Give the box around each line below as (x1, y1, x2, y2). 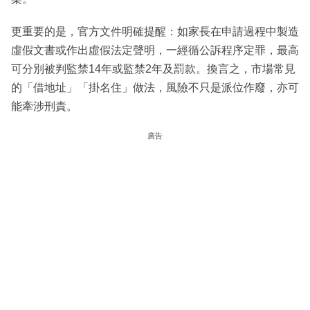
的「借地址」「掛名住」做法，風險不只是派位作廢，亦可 (11, 82, 299, 94)
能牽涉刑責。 (11, 100, 77, 113)
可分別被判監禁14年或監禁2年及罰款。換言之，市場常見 (11, 63, 295, 75)
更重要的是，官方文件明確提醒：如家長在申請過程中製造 (11, 26, 299, 38)
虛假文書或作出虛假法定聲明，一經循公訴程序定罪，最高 (11, 44, 299, 57)
